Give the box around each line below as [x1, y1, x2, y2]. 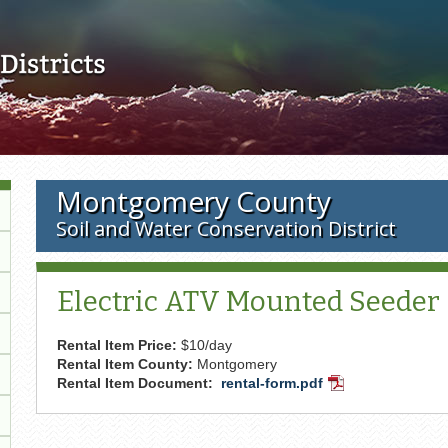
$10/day [180, 336, 232, 353]
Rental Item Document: [56, 374, 217, 391]
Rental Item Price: [56, 336, 181, 353]
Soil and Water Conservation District [55, 215, 396, 242]
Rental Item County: [56, 355, 197, 372]
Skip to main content [153, 3, 295, 19]
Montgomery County [55, 182, 331, 220]
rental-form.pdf [220, 374, 323, 391]
